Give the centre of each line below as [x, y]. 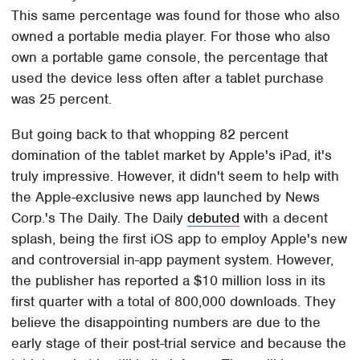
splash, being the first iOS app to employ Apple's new [180, 238]
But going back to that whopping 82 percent [150, 134]
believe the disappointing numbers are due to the [166, 322]
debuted [214, 217]
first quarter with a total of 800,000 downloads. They [174, 301]
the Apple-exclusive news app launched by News [166, 196]
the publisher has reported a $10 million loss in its [169, 280]
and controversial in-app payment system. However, [173, 259]
